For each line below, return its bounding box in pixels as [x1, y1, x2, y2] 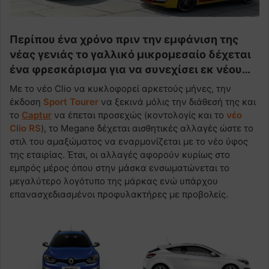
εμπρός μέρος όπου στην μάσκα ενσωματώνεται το [10, 162, 229, 174]
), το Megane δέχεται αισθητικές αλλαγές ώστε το [41, 122, 253, 134]
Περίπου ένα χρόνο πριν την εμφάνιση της [10, 33, 238, 46]
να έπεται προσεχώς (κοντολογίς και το [52, 109, 226, 121]
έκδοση [10, 96, 43, 108]
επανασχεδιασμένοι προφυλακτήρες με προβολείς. [10, 189, 228, 201]
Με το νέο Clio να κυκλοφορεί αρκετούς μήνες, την [10, 83, 231, 95]
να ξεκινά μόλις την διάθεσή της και [98, 96, 256, 108]
